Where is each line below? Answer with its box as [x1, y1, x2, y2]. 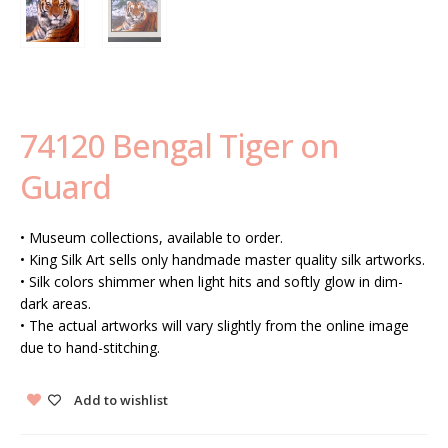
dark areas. [20, 293, 91, 313]
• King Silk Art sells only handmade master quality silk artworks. [20, 249, 425, 269]
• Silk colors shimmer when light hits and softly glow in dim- [20, 271, 403, 291]
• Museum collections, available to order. [20, 227, 283, 247]
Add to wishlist [74, 390, 168, 409]
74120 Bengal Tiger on [20, 123, 339, 167]
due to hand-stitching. [20, 337, 160, 357]
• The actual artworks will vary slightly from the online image [20, 315, 409, 335]
